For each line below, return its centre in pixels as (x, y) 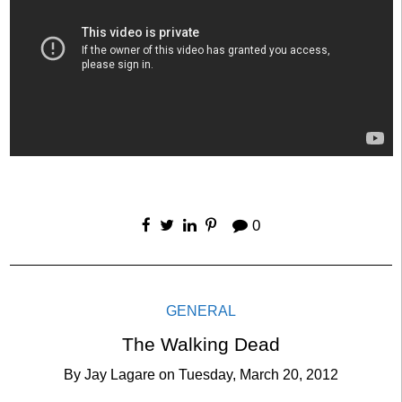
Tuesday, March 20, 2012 (258, 375)
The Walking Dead (201, 345)
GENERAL (201, 311)
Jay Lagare (120, 375)
